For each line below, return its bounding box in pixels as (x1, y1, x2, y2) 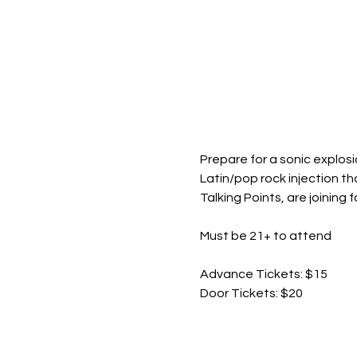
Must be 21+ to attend (199, 229, 331, 242)
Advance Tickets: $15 (199, 268, 328, 280)
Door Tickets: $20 (199, 287, 303, 300)
